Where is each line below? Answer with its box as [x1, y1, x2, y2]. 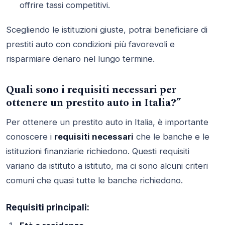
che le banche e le [134, 131, 209, 142]
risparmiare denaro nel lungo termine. [6, 54, 155, 64]
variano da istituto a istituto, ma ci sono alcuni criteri [6, 160, 208, 171]
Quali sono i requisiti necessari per [6, 82, 176, 98]
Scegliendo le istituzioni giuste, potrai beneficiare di [6, 25, 207, 35]
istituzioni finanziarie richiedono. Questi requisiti [6, 146, 189, 156]
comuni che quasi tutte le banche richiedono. [6, 175, 183, 185]
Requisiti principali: [6, 201, 89, 212]
